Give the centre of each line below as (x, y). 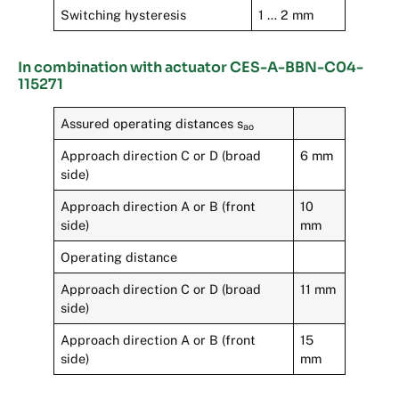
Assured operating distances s (152, 123)
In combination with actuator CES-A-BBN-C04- (191, 67)
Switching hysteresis (124, 14)
